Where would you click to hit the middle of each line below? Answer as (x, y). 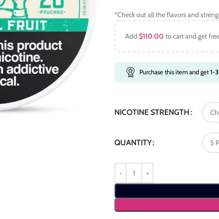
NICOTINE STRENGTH (152, 112)
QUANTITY (133, 143)
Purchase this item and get (175, 72)
